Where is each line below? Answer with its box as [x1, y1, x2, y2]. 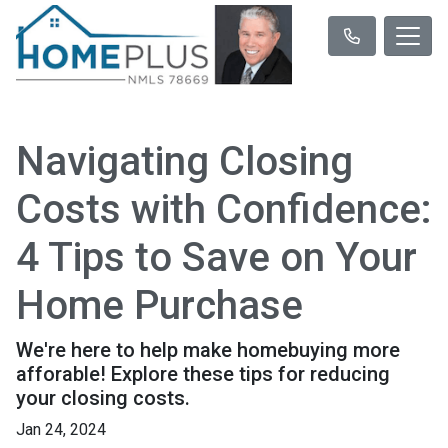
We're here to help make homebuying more [16, 337, 400, 362]
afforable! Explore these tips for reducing [16, 361, 390, 386]
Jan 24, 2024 [16, 419, 106, 439]
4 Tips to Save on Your [16, 233, 417, 281]
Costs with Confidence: [16, 185, 432, 233]
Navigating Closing [16, 137, 353, 185]
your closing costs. [16, 385, 190, 410]
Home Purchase [16, 281, 303, 329]
